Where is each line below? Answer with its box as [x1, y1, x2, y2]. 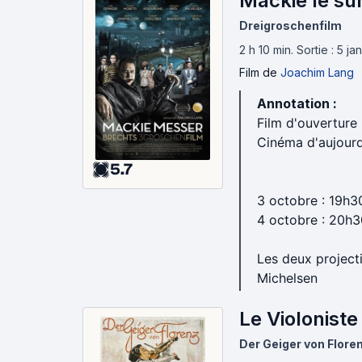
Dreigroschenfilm [239, 19, 342, 32]
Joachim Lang [280, 65, 354, 79]
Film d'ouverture [257, 115, 357, 131]
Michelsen [257, 270, 318, 286]
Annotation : [257, 95, 337, 112]
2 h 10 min [239, 43, 291, 57]
